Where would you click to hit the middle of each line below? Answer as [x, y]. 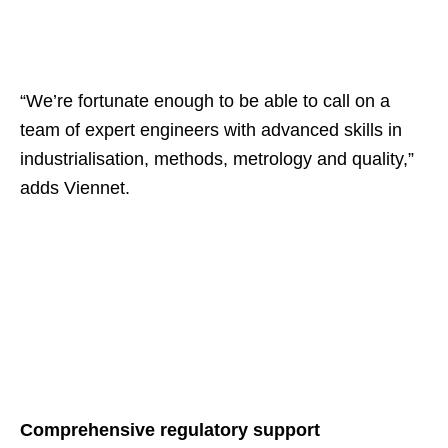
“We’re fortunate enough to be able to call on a [205, 101]
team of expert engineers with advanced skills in [211, 130]
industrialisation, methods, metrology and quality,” [217, 159]
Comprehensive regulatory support [170, 430]
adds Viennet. [75, 188]
